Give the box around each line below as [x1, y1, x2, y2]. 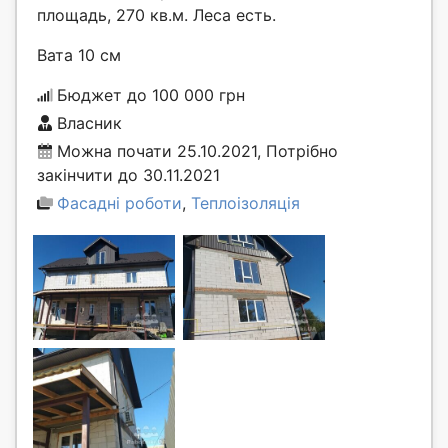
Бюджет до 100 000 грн [57, 84, 245, 105]
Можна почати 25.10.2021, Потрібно [57, 140, 338, 161]
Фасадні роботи [57, 192, 182, 213]
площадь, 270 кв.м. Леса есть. [37, 4, 276, 25]
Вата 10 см [37, 44, 121, 65]
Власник [57, 112, 122, 133]
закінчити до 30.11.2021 [37, 164, 220, 185]
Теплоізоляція [191, 192, 300, 213]
